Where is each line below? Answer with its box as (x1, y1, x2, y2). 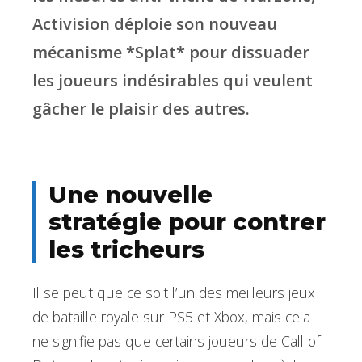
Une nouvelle (48, 179, 213, 208)
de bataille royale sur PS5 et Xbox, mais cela (32, 307, 310, 327)
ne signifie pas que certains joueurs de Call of (32, 331, 320, 351)
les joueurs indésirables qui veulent (32, 69, 313, 91)
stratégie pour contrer (48, 207, 326, 236)
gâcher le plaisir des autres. (32, 97, 250, 120)
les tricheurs (48, 234, 204, 263)
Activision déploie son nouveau (32, 12, 277, 35)
